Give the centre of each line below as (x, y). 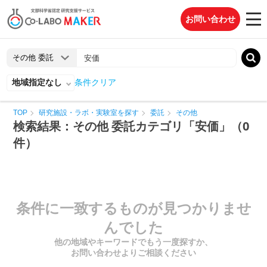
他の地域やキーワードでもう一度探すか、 (133, 242)
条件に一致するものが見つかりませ (133, 208)
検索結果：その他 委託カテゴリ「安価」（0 (131, 126)
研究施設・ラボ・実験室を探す (89, 113)
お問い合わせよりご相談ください (133, 253)
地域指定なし (37, 82)
